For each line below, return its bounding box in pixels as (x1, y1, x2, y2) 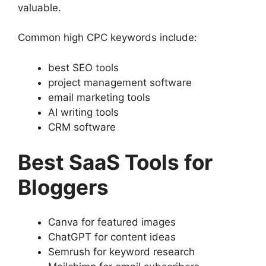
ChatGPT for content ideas (48, 230, 176, 243)
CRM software (48, 121, 116, 133)
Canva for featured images (48, 216, 176, 228)
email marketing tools (48, 91, 150, 103)
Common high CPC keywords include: (18, 31, 197, 44)
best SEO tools (48, 61, 119, 74)
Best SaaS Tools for (18, 150, 213, 175)
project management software (48, 76, 192, 88)
